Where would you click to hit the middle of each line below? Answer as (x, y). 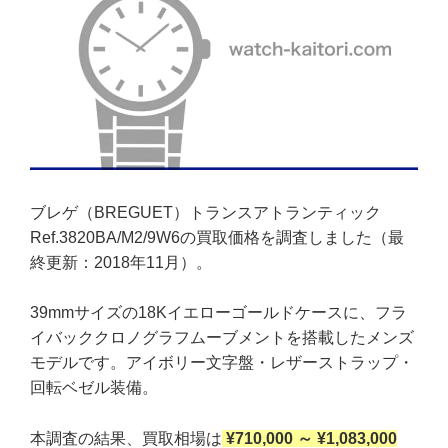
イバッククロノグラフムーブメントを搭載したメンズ (222, 338)
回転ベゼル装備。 (94, 388)
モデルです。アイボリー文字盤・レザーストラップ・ (222, 363)
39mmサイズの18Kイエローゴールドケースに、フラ (218, 313)
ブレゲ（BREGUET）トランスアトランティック (205, 212)
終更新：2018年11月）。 (121, 262)
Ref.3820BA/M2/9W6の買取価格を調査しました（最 (217, 237)
